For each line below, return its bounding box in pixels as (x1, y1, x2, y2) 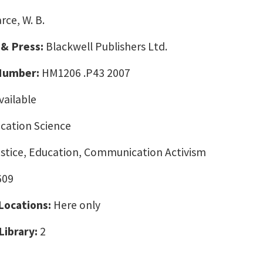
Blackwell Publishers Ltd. (46, 39, 167, 53)
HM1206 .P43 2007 (42, 66, 133, 80)
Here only (53, 198, 100, 212)
